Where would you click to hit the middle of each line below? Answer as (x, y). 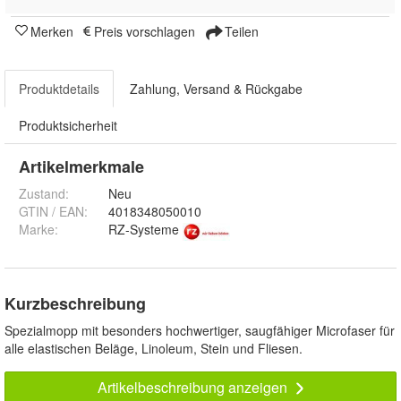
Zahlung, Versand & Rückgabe (216, 89)
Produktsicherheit (68, 126)
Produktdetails (59, 89)
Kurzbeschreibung (75, 303)
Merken (52, 32)
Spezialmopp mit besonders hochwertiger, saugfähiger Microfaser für (200, 330)
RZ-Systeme (144, 230)
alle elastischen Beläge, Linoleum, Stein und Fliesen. (154, 348)
